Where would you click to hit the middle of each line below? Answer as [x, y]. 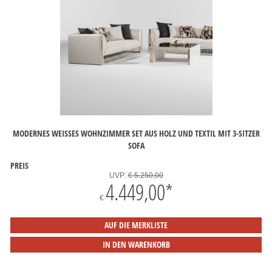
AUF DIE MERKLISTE [136, 225]
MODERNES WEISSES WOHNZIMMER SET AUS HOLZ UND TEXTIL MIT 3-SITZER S [136, 133]
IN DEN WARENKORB [136, 244]
